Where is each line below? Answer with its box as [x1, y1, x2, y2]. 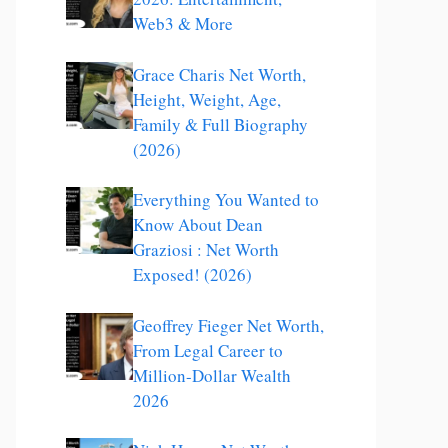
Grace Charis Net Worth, [133, 62, 306, 86]
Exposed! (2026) [133, 263, 252, 286]
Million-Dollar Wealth [133, 363, 291, 387]
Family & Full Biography [133, 112, 308, 136]
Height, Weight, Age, [133, 87, 281, 111]
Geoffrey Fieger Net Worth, [133, 313, 324, 337]
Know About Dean [133, 213, 263, 236]
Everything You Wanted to [133, 188, 319, 211]
